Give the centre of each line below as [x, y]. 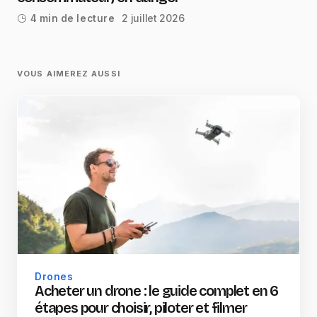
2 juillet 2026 [153, 18]
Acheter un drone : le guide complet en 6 [156, 291]
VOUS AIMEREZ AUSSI [69, 74]
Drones [54, 277]
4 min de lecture [73, 19]
